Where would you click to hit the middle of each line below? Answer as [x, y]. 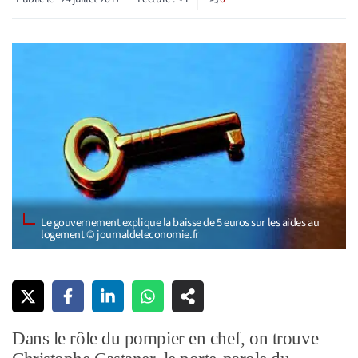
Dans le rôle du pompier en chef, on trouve [165, 339]
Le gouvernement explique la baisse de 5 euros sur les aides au [180, 222]
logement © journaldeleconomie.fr [120, 234]
